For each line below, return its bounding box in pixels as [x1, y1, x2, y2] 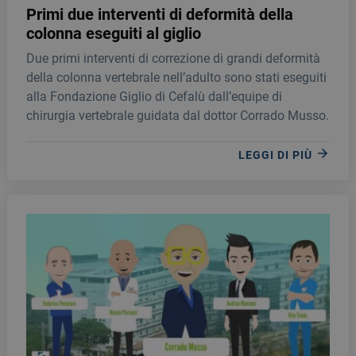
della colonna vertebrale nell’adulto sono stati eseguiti [26, 70, 327, 85]
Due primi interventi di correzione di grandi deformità [26, 51, 320, 66]
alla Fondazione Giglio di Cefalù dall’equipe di [26, 89, 282, 104]
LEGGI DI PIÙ [238, 148, 315, 161]
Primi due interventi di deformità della [26, 5, 293, 24]
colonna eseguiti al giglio [26, 24, 201, 43]
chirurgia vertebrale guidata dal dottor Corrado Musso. [26, 108, 329, 123]
